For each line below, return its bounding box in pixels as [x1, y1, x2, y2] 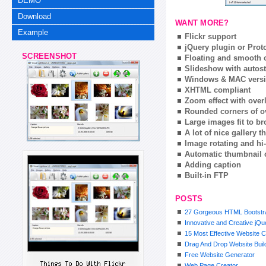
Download [18, 11, 52, 21]
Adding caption [185, 160, 241, 169]
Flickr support [185, 31, 236, 41]
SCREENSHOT [12, 52, 77, 61]
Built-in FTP [185, 170, 229, 180]
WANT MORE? [175, 18, 229, 28]
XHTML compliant [185, 85, 251, 94]
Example [18, 27, 49, 37]
